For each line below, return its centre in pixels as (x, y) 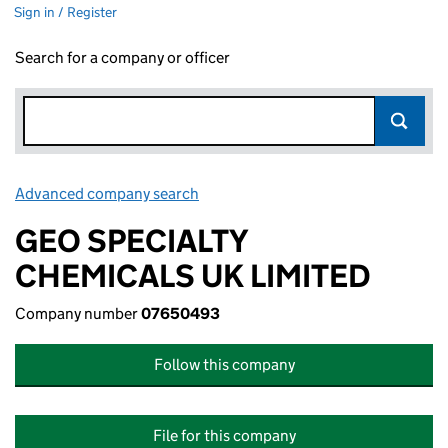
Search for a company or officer (122, 57)
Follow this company (224, 364)
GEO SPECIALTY (131, 241)
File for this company (224, 435)
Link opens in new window (290, 193)
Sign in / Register (65, 12)
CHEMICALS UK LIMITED (193, 276)
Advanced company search (107, 193)
